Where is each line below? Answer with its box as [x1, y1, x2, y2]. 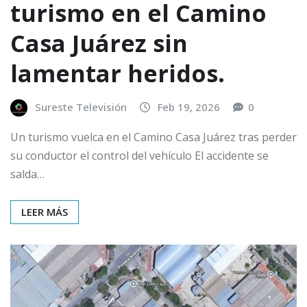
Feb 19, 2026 [158, 100, 220, 114]
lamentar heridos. [10, 58, 225, 90]
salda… [10, 166, 45, 182]
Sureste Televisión [35, 100, 127, 114]
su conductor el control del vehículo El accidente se [10, 147, 269, 163]
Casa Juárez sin [10, 27, 188, 60]
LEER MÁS [21, 204, 68, 219]
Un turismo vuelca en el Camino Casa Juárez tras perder [10, 129, 297, 145]
